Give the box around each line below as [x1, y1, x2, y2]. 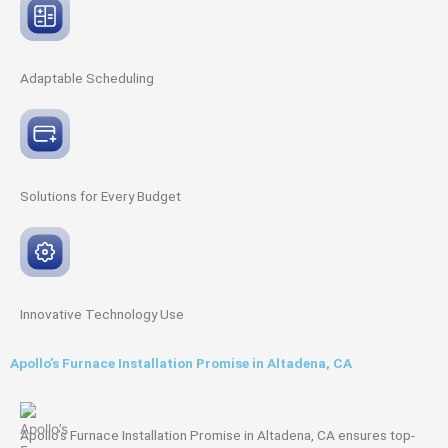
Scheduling [86, 70, 154, 87]
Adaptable [20, 70, 86, 87]
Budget [137, 188, 181, 205]
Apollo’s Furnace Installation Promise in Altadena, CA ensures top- [20, 427, 415, 444]
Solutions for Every [20, 188, 137, 205]
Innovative [20, 306, 85, 323]
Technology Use [85, 306, 184, 323]
